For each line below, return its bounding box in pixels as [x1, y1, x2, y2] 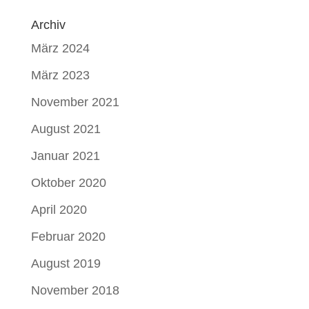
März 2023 [30, 68, 90, 82]
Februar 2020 [30, 230, 106, 243]
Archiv [30, 18, 66, 32]
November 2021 [30, 95, 119, 109]
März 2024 [30, 41, 90, 55]
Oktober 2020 [30, 176, 106, 190]
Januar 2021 [30, 149, 100, 163]
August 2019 [30, 257, 101, 270]
